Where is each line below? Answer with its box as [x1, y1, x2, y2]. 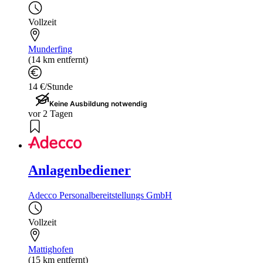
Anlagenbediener [28, 163, 131, 178]
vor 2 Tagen [28, 108, 73, 119]
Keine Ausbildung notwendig [49, 99, 147, 108]
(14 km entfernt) [28, 54, 88, 65]
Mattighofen [28, 244, 73, 255]
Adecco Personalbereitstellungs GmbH [28, 190, 172, 201]
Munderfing [28, 43, 72, 54]
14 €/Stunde [28, 81, 73, 92]
